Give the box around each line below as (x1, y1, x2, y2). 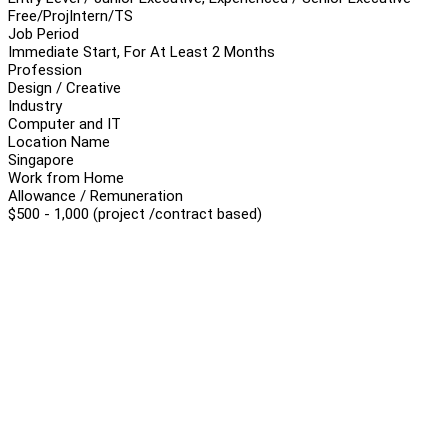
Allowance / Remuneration (8, 186, 183, 205)
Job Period (8, 24, 79, 43)
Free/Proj (8, 6, 69, 25)
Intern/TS (69, 6, 133, 25)
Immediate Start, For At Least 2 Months (8, 42, 275, 61)
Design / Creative (8, 78, 121, 97)
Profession (8, 60, 82, 79)
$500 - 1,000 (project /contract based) (8, 204, 262, 223)
